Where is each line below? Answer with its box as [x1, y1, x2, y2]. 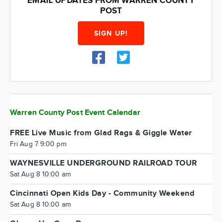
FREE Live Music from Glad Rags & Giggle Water [10, 128, 192, 138]
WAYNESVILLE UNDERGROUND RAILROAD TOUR [10, 159, 197, 168]
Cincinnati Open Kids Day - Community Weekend [10, 189, 194, 198]
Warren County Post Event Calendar [10, 108, 140, 117]
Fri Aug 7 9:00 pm [10, 140, 66, 148]
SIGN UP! [94, 29, 128, 38]
